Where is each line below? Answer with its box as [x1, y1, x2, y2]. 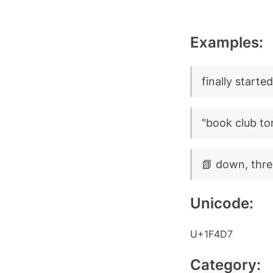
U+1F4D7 [190, 228, 233, 240]
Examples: [190, 34, 263, 51]
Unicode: [190, 194, 253, 212]
